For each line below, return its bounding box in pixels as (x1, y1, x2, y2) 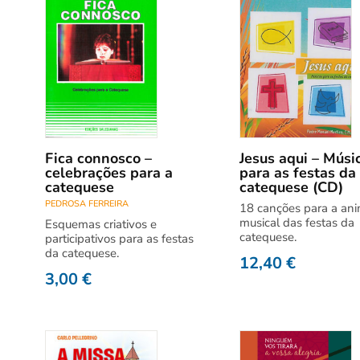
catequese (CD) (239, 178, 343, 197)
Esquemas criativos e (45, 216, 157, 232)
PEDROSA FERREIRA (45, 198, 129, 210)
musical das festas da (239, 215, 354, 231)
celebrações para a (45, 163, 173, 182)
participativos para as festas (45, 231, 194, 247)
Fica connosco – (45, 149, 152, 168)
